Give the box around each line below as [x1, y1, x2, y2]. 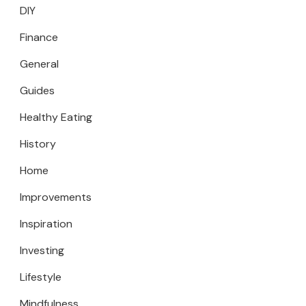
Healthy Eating [20, 110, 92, 124]
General [20, 57, 59, 71]
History [20, 137, 56, 151]
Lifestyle [20, 270, 61, 284]
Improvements [20, 190, 92, 204]
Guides [20, 83, 55, 98]
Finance [20, 30, 58, 44]
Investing [20, 243, 64, 258]
